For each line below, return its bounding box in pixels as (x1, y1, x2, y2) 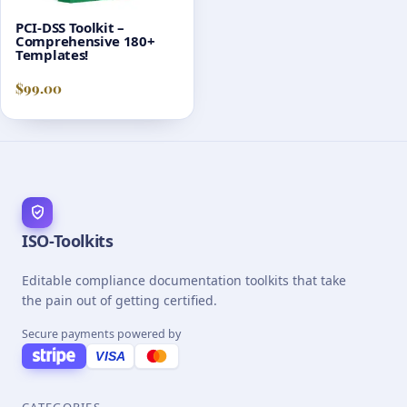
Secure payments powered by (22, 325, 181, 342)
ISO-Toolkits (22, 229, 114, 252)
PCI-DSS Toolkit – (15, 18, 124, 36)
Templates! (15, 45, 88, 64)
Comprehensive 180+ (15, 32, 155, 50)
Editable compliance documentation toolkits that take (22, 271, 346, 289)
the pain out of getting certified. (22, 291, 217, 309)
